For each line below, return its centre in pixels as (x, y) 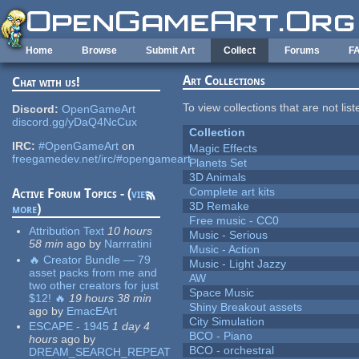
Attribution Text (67, 231)
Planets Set (218, 163)
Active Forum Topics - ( (72, 194)
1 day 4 (131, 327)
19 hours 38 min (111, 298)
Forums (302, 50)
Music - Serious (229, 235)
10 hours (130, 231)
